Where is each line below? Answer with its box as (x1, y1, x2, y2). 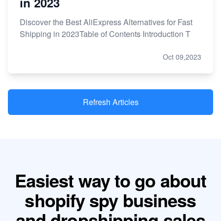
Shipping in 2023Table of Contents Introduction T (20, 28, 190, 39)
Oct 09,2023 (163, 51, 201, 62)
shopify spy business (25, 186, 196, 213)
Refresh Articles (82, 96, 139, 108)
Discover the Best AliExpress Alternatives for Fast (20, 16, 192, 28)
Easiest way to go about (14, 167, 207, 193)
